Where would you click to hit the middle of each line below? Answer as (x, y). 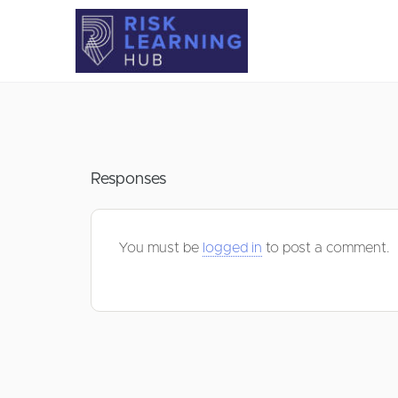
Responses (128, 179)
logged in (232, 248)
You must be (160, 248)
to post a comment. (326, 248)
